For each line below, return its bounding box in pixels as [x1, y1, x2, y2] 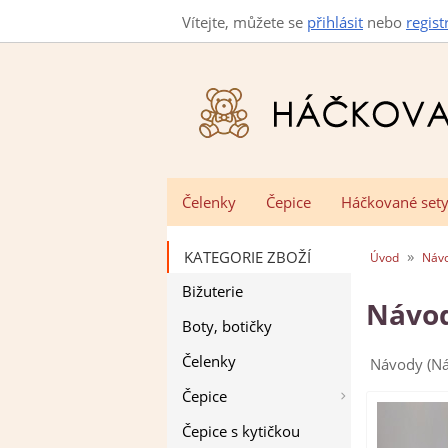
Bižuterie [182, 280, 243, 301]
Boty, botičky [182, 315, 272, 336]
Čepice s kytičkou [182, 420, 300, 441]
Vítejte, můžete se [182, 12, 307, 32]
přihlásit [307, 12, 363, 32]
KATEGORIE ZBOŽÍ [184, 247, 311, 267]
